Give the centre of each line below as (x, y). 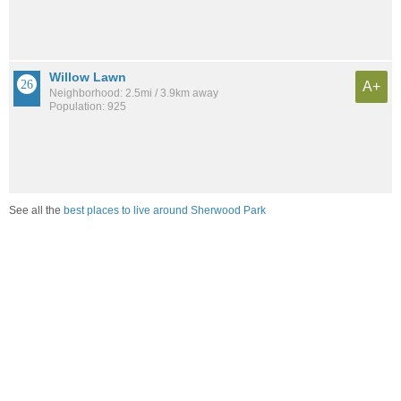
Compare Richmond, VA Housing (139, 259)
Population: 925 (88, 106)
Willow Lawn (88, 77)
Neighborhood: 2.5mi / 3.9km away (134, 93)
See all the (36, 211)
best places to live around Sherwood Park (165, 211)
